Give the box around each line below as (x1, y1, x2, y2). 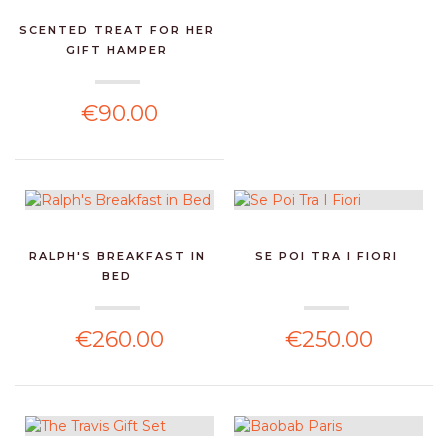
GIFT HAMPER (66, 42, 169, 57)
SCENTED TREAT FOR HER (19, 22, 216, 37)
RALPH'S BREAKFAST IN (28, 248, 206, 263)
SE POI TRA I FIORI (254, 248, 398, 263)
